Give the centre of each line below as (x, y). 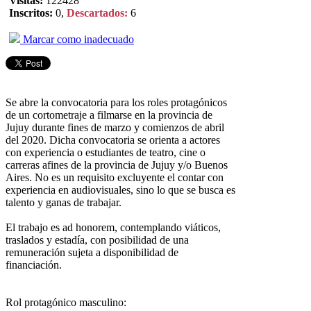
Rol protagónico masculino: (66, 302)
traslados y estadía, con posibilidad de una (97, 239)
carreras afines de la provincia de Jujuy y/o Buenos (117, 165)
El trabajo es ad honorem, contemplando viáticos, (113, 227)
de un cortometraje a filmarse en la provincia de (109, 115)
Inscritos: (31, 12)
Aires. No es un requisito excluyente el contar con (115, 177)
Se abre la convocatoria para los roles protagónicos (116, 102)
